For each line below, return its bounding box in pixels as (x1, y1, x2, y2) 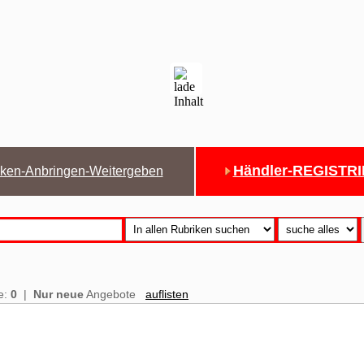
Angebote (84, 288, 142, 301)
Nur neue (33, 288, 84, 301)
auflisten (145, 288, 188, 301)
